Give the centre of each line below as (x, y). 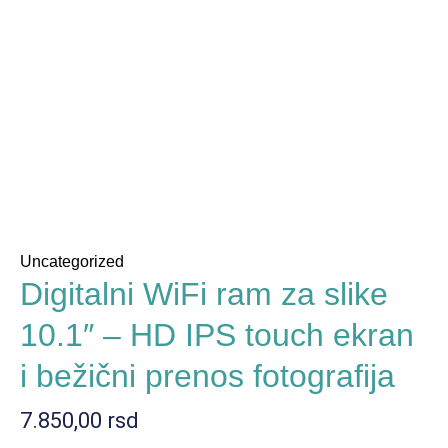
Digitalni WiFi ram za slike (204, 293)
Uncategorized (72, 261)
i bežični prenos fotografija (207, 375)
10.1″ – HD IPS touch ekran (217, 334)
